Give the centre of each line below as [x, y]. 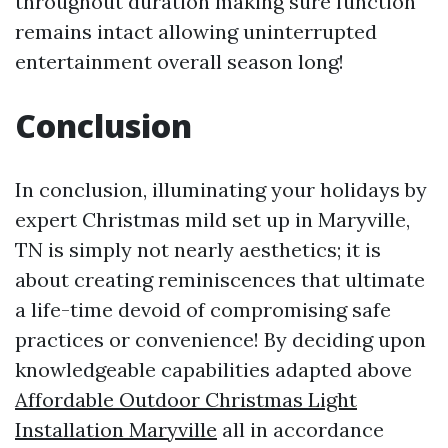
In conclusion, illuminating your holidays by [221, 189]
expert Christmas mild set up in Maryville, [212, 219]
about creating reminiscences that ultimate [220, 279]
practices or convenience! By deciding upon [220, 339]
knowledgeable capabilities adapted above [213, 369]
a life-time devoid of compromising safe [203, 309]
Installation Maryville [116, 429]
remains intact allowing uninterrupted [196, 31]
